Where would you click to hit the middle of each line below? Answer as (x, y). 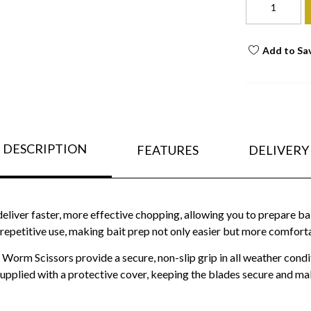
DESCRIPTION (44, 149)
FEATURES (167, 150)
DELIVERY (278, 150)
